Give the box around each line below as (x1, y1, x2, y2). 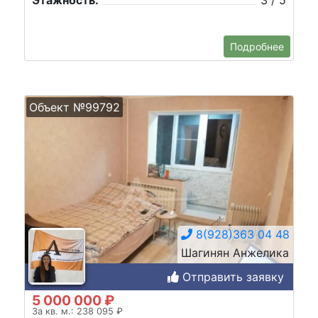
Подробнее (230, 40, 284, 53)
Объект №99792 (29, 100, 120, 114)
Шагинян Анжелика (181, 245, 289, 260)
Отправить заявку (179, 269, 284, 284)
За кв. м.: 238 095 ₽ (32, 305, 123, 317)
